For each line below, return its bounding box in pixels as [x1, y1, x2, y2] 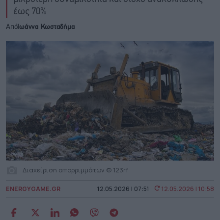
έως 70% [13, 7, 47, 16]
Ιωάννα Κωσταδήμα [17, 24, 75, 30]
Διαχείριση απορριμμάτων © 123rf [23, 165, 128, 175]
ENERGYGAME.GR [6, 184, 60, 193]
